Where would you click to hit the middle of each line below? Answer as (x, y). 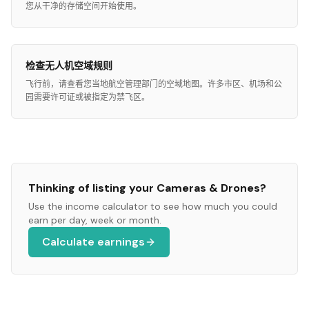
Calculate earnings (93, 242)
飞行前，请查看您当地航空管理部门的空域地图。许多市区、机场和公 (154, 84)
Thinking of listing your (92, 188)
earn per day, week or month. (95, 220)
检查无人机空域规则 (69, 66)
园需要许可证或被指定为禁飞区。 (88, 97)
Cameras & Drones (208, 188)
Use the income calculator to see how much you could (153, 206)
